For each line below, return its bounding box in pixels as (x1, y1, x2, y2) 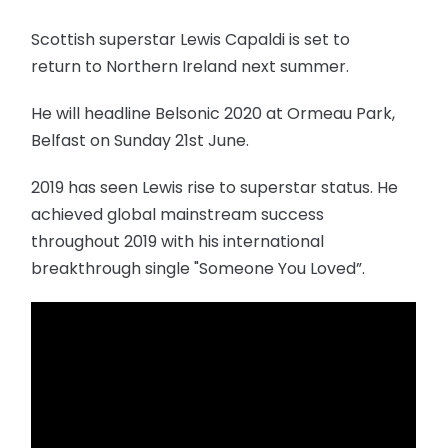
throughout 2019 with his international (31, 230, 325, 253)
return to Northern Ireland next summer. (31, 55, 354, 78)
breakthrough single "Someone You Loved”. (31, 257, 366, 280)
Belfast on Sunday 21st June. (31, 129, 250, 152)
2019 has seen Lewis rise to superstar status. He (31, 176, 399, 199)
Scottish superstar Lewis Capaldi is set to (31, 28, 351, 51)
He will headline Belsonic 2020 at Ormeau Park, (31, 102, 396, 125)
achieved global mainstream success (31, 203, 325, 226)
